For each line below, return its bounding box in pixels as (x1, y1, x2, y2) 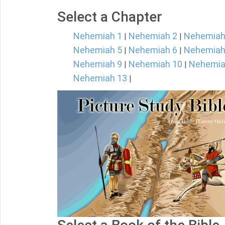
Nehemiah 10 (129, 59, 182, 69)
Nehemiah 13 (73, 73, 127, 83)
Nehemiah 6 (129, 45, 177, 55)
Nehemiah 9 (73, 59, 122, 69)
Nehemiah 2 (129, 31, 177, 41)
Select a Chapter (57, 9, 162, 25)
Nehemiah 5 (73, 45, 122, 55)
